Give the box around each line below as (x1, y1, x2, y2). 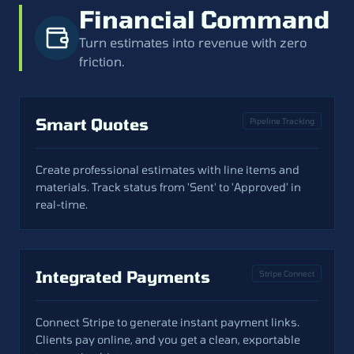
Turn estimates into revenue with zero (79, 35, 307, 50)
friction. (79, 54, 125, 69)
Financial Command (79, 5, 330, 33)
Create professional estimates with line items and (36, 163, 299, 176)
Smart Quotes (36, 115, 149, 134)
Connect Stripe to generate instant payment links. (36, 315, 299, 329)
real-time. (36, 198, 88, 211)
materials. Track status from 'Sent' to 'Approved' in (36, 180, 301, 194)
